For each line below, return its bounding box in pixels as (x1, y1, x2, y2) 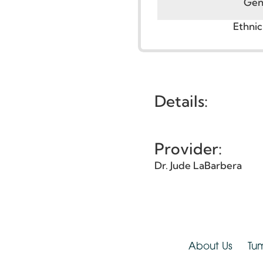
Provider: (163, 188, 234, 209)
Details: (163, 137, 219, 159)
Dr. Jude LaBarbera (163, 209, 255, 222)
